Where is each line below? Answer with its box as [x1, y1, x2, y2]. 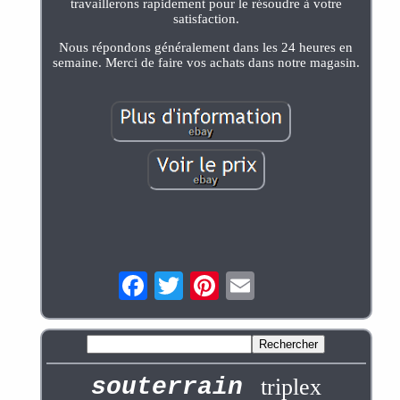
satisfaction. [172, 11, 239, 26]
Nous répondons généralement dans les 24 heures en [59, 39, 354, 54]
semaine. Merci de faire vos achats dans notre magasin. [52, 54, 360, 70]
